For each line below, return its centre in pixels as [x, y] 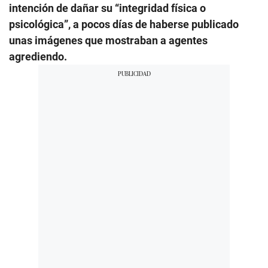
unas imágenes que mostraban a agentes [108, 40]
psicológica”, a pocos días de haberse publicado [124, 24]
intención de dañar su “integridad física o [107, 8]
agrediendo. [38, 56]
